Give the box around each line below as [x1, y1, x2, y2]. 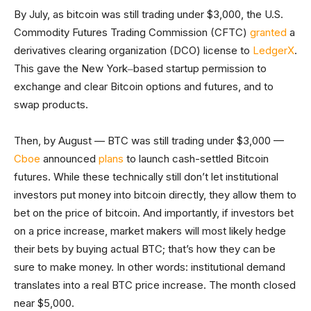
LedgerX [253, 44, 294, 58]
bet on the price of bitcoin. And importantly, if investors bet [14, 206, 294, 220]
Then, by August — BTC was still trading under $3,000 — [14, 134, 284, 148]
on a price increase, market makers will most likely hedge [14, 224, 286, 238]
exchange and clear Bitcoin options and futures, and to [14, 80, 274, 94]
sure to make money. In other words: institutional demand [14, 260, 285, 274]
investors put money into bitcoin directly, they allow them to [14, 188, 296, 202]
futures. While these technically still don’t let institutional [14, 170, 278, 184]
